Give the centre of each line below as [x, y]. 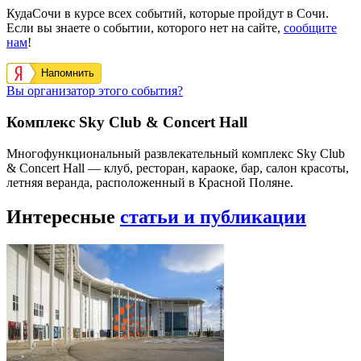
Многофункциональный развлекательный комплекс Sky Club [176, 153]
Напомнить [68, 73]
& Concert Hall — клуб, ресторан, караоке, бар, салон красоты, [178, 168]
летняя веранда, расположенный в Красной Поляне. [150, 182]
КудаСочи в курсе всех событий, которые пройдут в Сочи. [168, 14]
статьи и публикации [213, 216]
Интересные [63, 216]
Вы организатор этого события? [95, 91]
